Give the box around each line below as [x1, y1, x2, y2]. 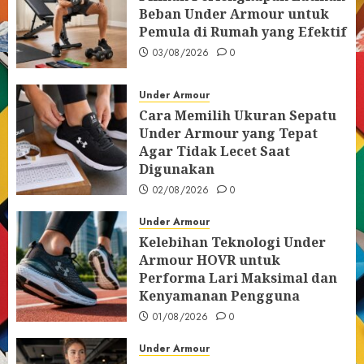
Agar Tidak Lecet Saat [139, 142, 290, 160]
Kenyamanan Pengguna [139, 287, 300, 305]
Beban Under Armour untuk [139, 5, 329, 23]
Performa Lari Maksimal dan [139, 269, 337, 287]
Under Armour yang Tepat [139, 124, 318, 142]
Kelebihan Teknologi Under [139, 233, 326, 251]
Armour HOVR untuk [139, 251, 280, 269]
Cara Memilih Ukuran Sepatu [139, 106, 336, 124]
